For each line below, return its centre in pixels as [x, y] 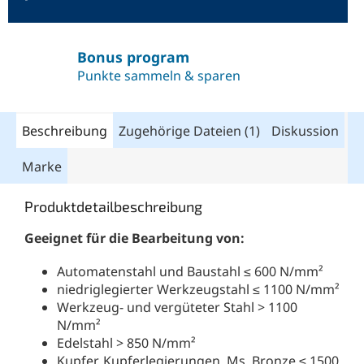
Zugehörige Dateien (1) [189, 131]
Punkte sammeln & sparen [159, 75]
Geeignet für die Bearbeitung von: [134, 238]
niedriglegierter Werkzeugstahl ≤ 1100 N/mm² [198, 290]
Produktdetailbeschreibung [113, 207]
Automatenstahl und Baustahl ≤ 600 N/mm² [190, 272]
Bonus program [133, 56]
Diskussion [305, 131]
